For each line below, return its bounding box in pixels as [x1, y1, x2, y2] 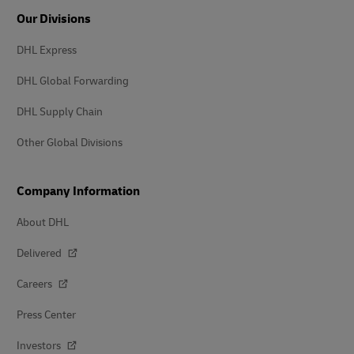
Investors [17, 339, 63, 352]
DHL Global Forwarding [17, 74, 129, 88]
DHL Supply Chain [17, 105, 103, 119]
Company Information [17, 183, 140, 199]
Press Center [17, 308, 76, 322]
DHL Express [17, 43, 77, 57]
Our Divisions [17, 11, 91, 27]
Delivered [17, 247, 64, 260]
